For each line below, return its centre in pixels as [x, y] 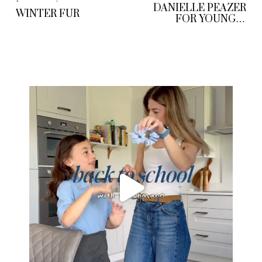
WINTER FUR [48, 14]
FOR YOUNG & [211, 20]
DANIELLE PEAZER [199, 8]
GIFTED [226, 31]
